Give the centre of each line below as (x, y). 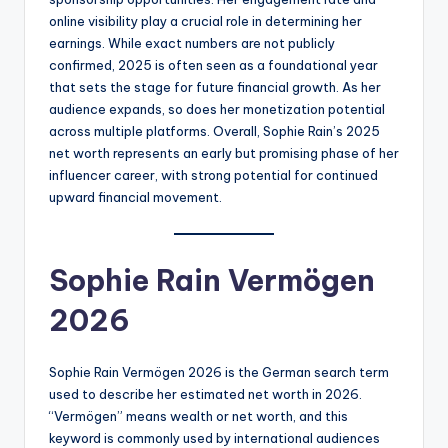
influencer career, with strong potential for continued (213, 174)
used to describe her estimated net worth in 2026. (205, 393)
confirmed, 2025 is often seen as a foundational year (213, 64)
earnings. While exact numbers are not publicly (192, 42)
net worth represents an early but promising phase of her (224, 152)
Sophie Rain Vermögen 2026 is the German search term (219, 371)
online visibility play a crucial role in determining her (205, 20)
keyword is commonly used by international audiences (214, 437)
